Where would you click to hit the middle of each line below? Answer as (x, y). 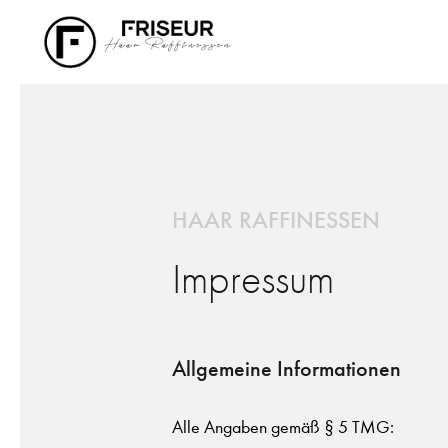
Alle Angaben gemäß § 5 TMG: (283, 427)
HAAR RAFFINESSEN (276, 219)
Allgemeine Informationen (286, 369)
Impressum (253, 280)
